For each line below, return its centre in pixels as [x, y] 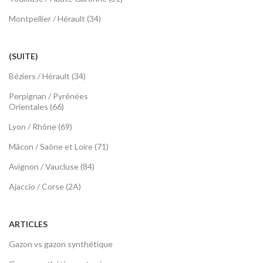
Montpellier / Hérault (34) [55, 19]
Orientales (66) [36, 107]
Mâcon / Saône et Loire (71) [59, 147]
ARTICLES [28, 224]
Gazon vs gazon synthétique [61, 244]
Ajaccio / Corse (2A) [45, 187]
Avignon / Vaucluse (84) [52, 167]
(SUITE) [23, 56]
